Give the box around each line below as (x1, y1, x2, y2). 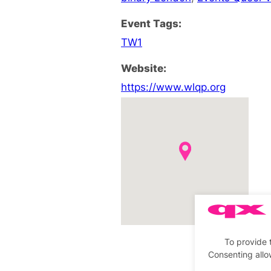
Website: (121, 61, 166, 74)
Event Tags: (121, 16, 181, 30)
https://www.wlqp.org (121, 80, 226, 93)
